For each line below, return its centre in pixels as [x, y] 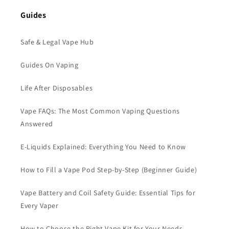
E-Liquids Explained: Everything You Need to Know [103, 146]
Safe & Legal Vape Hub [57, 42]
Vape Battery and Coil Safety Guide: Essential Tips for [108, 192]
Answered [37, 123]
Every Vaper [40, 205]
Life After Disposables [57, 88]
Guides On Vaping [50, 65]
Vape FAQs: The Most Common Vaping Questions [100, 111]
